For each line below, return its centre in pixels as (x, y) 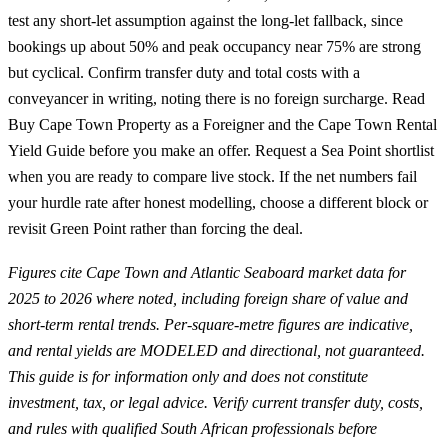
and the (291, 125)
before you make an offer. (170, 151)
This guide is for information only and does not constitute (188, 376)
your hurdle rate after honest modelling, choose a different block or (218, 203)
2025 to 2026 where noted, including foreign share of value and (208, 298)
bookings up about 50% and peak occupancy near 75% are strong (214, 47)
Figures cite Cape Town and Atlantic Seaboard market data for (207, 272)
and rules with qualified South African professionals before (192, 428)
